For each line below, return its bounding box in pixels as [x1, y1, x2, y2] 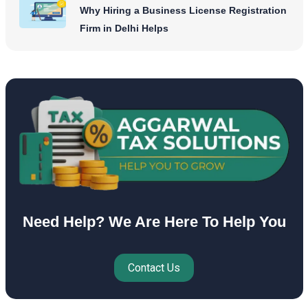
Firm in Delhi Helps [80, 23, 169, 34]
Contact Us [128, 261, 180, 275]
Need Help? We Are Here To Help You [22, 213, 286, 231]
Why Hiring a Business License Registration [80, 5, 287, 16]
